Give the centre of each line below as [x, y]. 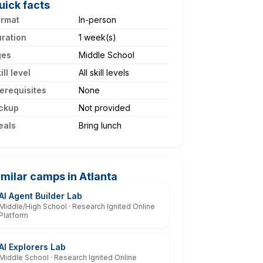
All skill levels [104, 72]
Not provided [104, 107]
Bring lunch [100, 125]
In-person [97, 19]
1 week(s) [97, 37]
